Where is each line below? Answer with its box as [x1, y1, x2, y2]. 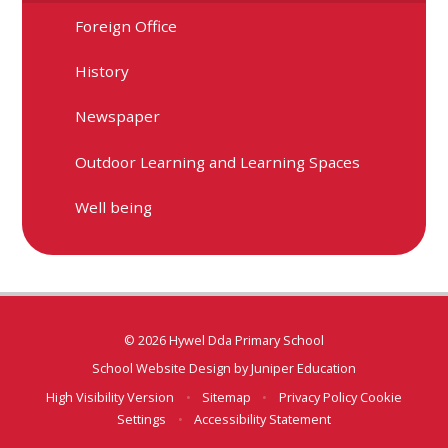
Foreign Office [75, 15, 178, 36]
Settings [117, 409, 167, 428]
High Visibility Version [46, 387, 175, 406]
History [75, 61, 130, 82]
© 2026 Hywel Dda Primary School [124, 330, 324, 349]
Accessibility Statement [193, 409, 331, 428]
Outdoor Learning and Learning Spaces [75, 151, 361, 172]
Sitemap [202, 387, 251, 406]
